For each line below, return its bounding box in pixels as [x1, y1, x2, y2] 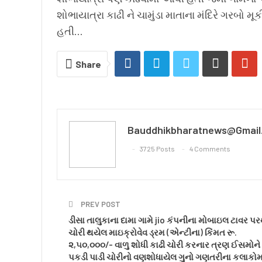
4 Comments [189, 144, 230, 153]
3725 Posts [140, 144, 175, 153]
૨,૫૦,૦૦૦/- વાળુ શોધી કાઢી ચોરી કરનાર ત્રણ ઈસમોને [68, 239, 260, 250]
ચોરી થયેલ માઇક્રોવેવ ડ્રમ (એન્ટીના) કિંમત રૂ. [68, 226, 237, 237]
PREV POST [79, 199, 120, 209]
